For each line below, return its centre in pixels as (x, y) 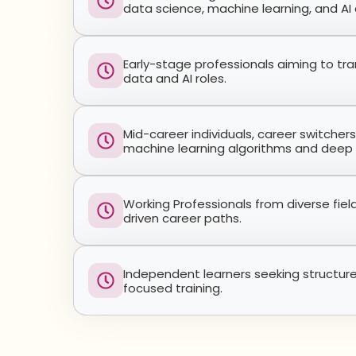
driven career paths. (182, 218)
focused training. (173, 288)
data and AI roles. (175, 78)
